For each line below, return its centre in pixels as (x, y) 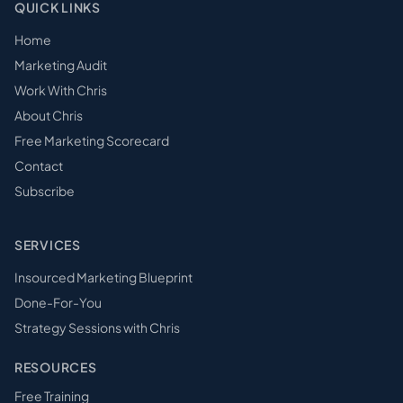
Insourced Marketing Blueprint (103, 277)
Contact (39, 166)
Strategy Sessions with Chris (97, 327)
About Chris (49, 115)
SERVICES (48, 245)
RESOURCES (56, 367)
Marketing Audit (61, 65)
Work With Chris (61, 90)
